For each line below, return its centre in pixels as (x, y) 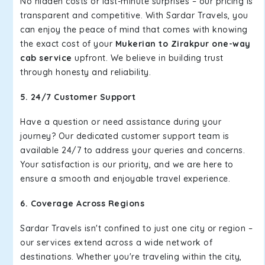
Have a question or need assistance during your (121, 122)
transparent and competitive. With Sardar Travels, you (134, 15)
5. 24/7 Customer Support (78, 97)
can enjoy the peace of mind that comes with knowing (134, 30)
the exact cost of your (68, 44)
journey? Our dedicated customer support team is (125, 136)
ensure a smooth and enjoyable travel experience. (125, 179)
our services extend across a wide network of (116, 243)
